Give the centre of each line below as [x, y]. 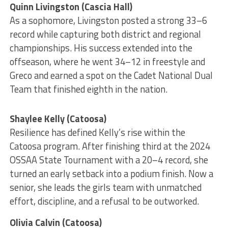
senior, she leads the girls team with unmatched [105, 188]
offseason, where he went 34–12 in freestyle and [107, 62]
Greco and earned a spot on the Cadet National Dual [111, 76]
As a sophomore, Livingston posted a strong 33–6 [108, 21]
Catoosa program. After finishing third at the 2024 [110, 146]
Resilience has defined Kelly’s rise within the [97, 133]
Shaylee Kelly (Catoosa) [58, 119]
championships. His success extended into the [101, 48]
